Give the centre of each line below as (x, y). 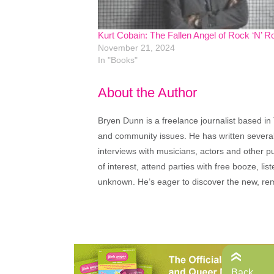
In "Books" (118, 60)
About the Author (147, 92)
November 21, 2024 (136, 48)
